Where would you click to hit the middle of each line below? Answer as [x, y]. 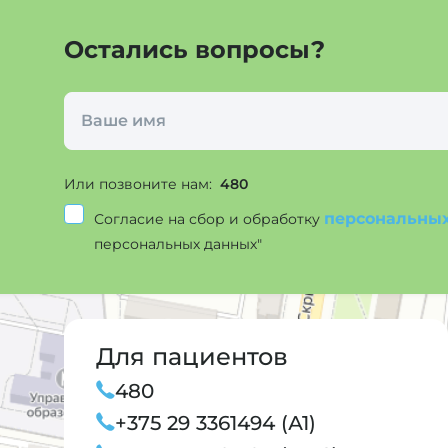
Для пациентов [192, 356]
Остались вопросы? [194, 49]
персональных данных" [178, 243]
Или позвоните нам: [140, 183]
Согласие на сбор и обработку [209, 218]
